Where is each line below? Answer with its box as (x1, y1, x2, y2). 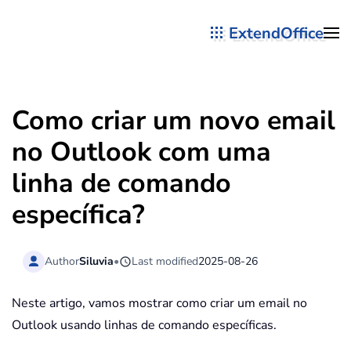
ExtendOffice (229, 22, 324, 44)
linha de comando (12, 165, 231, 201)
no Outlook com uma (12, 134, 271, 170)
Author (45, 253, 80, 269)
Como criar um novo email (12, 103, 335, 139)
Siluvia (79, 253, 114, 269)
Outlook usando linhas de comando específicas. (12, 317, 277, 335)
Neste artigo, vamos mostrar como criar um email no (12, 295, 307, 313)
